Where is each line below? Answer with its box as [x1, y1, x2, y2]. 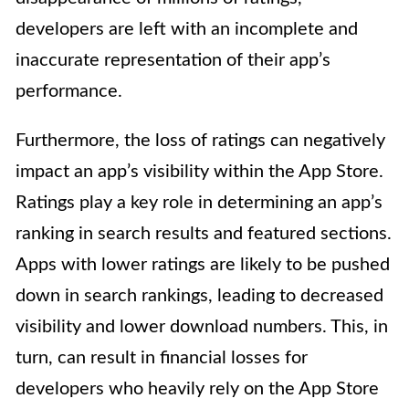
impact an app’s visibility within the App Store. [16, 163, 383, 182]
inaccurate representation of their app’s [16, 51, 330, 70]
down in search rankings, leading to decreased [16, 287, 383, 306]
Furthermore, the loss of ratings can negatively [16, 131, 385, 151]
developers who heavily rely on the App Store [16, 380, 379, 399]
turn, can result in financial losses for [16, 349, 308, 368]
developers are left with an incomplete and [16, 20, 358, 39]
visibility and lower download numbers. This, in [16, 318, 388, 337]
